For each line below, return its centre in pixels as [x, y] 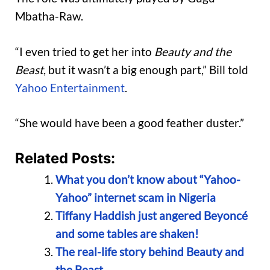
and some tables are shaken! [127, 233]
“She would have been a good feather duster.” [130, 123]
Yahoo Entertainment [70, 87]
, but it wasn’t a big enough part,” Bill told [146, 69]
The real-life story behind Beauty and [149, 251]
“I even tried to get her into [85, 51]
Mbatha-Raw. [49, 16]
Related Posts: [65, 158]
